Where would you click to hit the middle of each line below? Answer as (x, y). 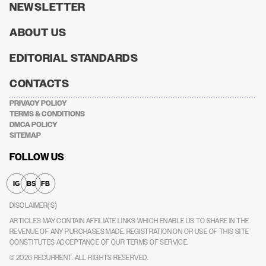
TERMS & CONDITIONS (47, 114)
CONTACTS (39, 84)
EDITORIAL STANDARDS (74, 58)
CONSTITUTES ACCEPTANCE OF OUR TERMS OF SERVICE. (99, 242)
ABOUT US (38, 33)
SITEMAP (25, 135)
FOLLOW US (37, 157)
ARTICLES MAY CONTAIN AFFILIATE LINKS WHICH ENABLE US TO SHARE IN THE (129, 221)
